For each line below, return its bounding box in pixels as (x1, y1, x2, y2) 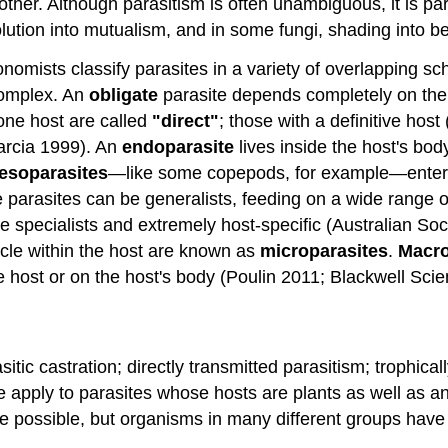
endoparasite (122, 136, 234, 157)
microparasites (260, 240, 388, 261)
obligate (89, 84, 158, 105)
